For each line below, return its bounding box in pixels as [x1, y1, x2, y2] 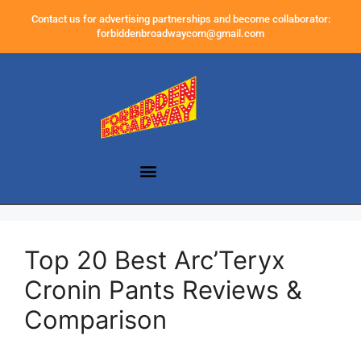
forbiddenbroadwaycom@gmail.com [97, 27, 264, 39]
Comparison [24, 305, 167, 335]
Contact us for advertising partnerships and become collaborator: [31, 13, 330, 25]
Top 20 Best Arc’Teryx [24, 245, 285, 276]
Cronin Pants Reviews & [24, 275, 302, 305]
